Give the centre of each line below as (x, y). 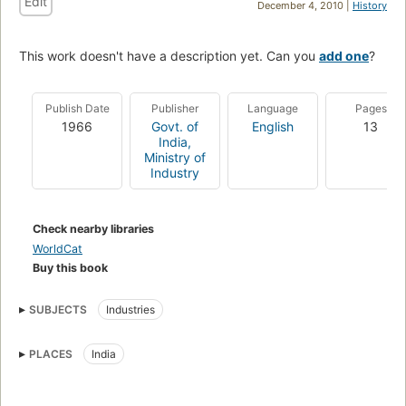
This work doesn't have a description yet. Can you (169, 55)
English (273, 126)
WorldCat (58, 248)
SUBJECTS (58, 309)
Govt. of (175, 126)
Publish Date (77, 108)
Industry (175, 172)
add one (344, 55)
